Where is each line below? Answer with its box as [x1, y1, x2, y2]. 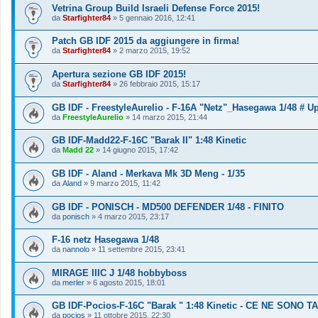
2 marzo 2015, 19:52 [119, 46, 190, 55]
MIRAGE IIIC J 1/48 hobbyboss [52, 267, 187, 278]
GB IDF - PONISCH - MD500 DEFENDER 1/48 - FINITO [52, 201, 284, 212]
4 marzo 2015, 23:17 [98, 212, 169, 221]
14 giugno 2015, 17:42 [102, 146, 178, 155]
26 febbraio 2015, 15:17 [119, 79, 200, 88]
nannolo [62, 245, 89, 254]
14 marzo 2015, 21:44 [132, 112, 207, 121]
